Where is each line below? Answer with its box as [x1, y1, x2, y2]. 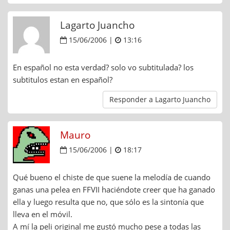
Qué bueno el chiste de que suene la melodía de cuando [13, 171, 210, 182]
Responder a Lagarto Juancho [109, 94, 210, 104]
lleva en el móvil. [13, 208, 72, 219]
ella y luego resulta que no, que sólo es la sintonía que [13, 196, 204, 207]
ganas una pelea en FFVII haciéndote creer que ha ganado [13, 184, 215, 195]
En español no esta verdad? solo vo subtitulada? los [13, 62, 194, 72]
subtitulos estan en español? [13, 74, 112, 85]
